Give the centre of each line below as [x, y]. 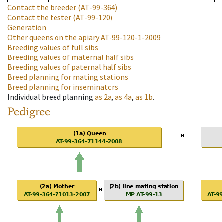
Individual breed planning [50, 97]
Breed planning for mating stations [68, 77]
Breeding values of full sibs [53, 47]
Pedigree [29, 111]
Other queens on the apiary [53, 37]
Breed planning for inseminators [63, 87]
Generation [27, 28]
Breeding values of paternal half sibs [69, 67]
